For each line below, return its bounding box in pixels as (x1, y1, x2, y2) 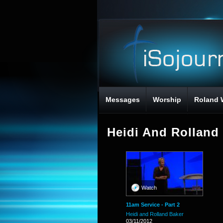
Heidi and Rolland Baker (126, 211, 184, 217)
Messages (106, 96, 140, 104)
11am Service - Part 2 (126, 202, 180, 208)
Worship (153, 96, 181, 104)
